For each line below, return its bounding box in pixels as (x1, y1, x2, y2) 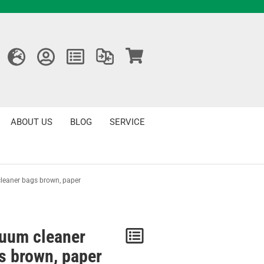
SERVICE (110, 117, 145, 127)
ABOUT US (11, 117, 52, 127)
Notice (144, 228, 187, 245)
